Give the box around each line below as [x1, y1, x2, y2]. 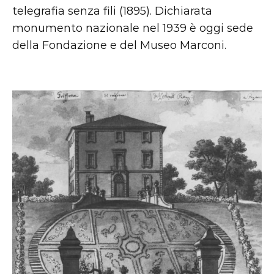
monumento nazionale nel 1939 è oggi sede [12, 21, 253, 35]
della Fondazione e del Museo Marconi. [12, 39, 226, 52]
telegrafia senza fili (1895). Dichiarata [12, 4, 212, 18]
